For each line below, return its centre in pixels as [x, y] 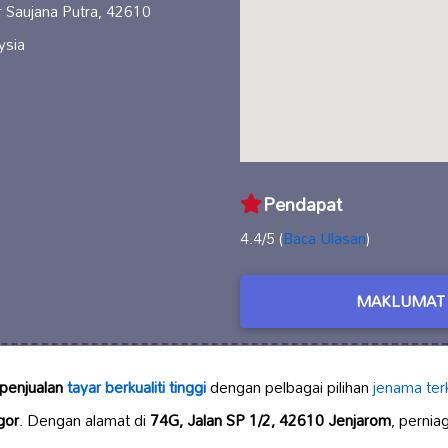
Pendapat [302, 204]
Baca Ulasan [324, 237]
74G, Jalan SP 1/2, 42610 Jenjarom [270, 420]
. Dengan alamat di [84, 420]
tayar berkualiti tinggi [136, 387]
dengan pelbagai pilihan [289, 387]
